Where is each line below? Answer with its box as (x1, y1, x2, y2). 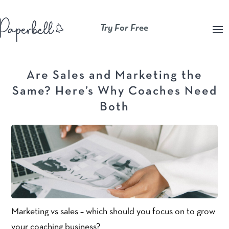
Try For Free (100, 24, 148, 33)
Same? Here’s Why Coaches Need (12, 86, 217, 98)
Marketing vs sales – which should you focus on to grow (11, 208, 216, 217)
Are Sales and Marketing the (27, 70, 202, 82)
